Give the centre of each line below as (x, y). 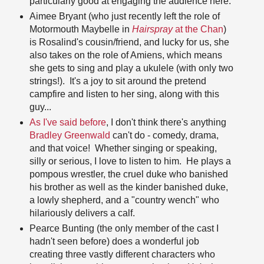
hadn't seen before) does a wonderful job (114, 242)
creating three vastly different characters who (122, 255)
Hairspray (153, 29)
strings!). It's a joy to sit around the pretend (118, 81)
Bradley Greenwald (70, 136)
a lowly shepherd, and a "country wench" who (124, 200)
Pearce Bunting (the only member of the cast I (124, 229)
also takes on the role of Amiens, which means (126, 55)
